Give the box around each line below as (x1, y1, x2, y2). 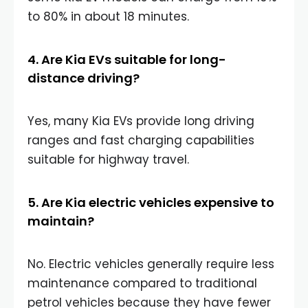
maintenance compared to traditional (27, 275, 257, 291)
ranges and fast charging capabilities (27, 132, 254, 148)
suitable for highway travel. (27, 151, 189, 168)
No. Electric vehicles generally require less (27, 256, 274, 272)
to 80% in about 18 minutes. (27, 8, 189, 25)
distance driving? (27, 69, 140, 87)
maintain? (27, 212, 94, 230)
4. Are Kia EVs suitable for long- (27, 51, 226, 68)
